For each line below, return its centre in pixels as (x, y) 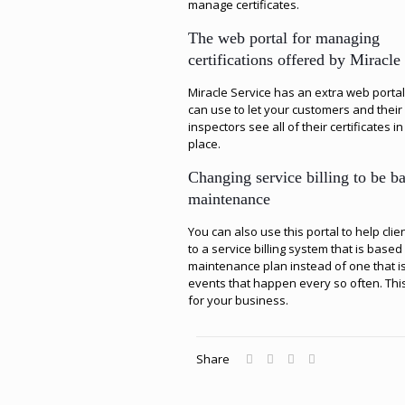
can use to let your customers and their (296, 109)
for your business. (239, 300)
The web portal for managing (284, 38)
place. (205, 144)
